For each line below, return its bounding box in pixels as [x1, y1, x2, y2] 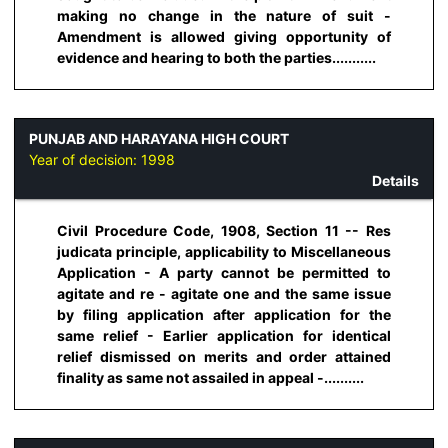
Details [372, 171, 419, 189]
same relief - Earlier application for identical [57, 327, 391, 345]
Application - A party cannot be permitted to [57, 264, 391, 282]
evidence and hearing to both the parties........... [57, 49, 376, 67]
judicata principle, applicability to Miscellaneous [57, 243, 391, 261]
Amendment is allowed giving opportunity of [57, 28, 391, 46]
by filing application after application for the [57, 306, 391, 324]
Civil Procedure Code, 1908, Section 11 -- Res [57, 222, 391, 240]
